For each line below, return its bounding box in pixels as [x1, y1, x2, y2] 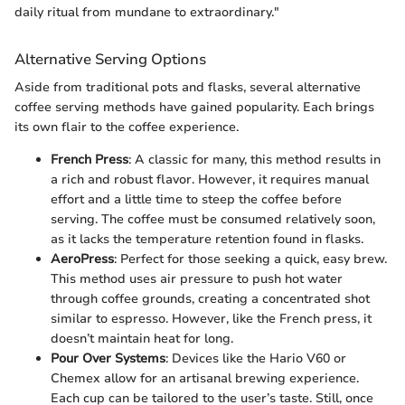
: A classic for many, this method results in [128, 151, 381, 169]
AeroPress [51, 250, 114, 268]
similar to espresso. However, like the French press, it [51, 310, 372, 328]
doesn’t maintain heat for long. [51, 330, 233, 348]
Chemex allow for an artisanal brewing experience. [51, 370, 359, 388]
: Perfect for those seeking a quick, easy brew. [114, 250, 387, 268]
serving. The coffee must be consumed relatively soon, [51, 211, 375, 229]
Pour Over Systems [51, 350, 165, 368]
